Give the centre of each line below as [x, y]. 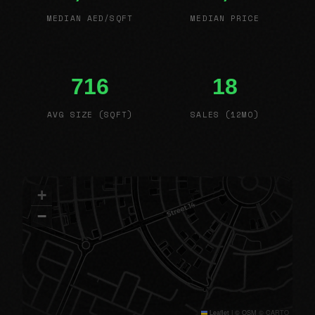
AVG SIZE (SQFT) [90, 114]
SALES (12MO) [225, 114]
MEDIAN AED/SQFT [90, 18]
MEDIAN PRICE [225, 18]
